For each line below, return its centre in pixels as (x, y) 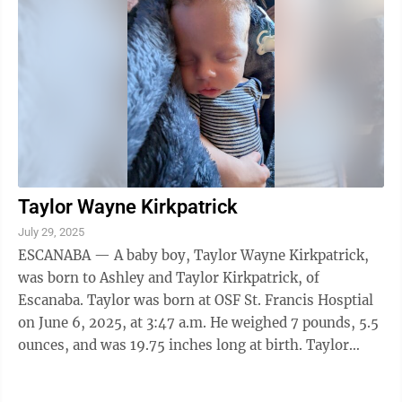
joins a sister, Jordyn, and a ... (116, 367)
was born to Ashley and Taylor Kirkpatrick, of (169, 278)
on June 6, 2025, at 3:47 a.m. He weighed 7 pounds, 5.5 (198, 323)
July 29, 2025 (51, 232)
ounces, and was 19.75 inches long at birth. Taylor (162, 345)
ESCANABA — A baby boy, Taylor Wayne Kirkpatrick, (193, 255)
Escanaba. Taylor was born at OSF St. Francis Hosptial (52, 300)
